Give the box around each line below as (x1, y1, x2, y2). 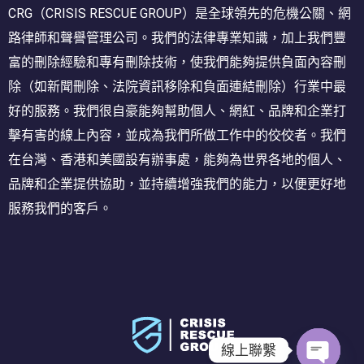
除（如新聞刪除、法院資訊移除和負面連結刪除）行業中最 (8, 79, 346, 95)
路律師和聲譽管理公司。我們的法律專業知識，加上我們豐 (8, 30, 346, 46)
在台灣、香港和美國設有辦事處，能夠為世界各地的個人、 (8, 152, 346, 168)
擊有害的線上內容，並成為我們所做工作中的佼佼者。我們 (8, 128, 346, 144)
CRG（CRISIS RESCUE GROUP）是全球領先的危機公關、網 (8, 6, 351, 22)
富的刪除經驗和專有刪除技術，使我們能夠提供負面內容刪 (8, 54, 346, 71)
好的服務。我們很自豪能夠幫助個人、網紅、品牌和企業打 (8, 103, 346, 119)
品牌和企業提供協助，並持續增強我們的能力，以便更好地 (8, 176, 346, 193)
